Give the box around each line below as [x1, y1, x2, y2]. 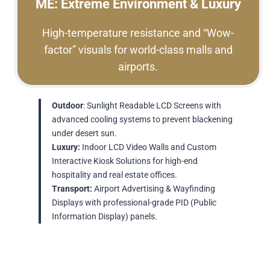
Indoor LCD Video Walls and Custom [80, 142, 216, 153]
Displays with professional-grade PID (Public [52, 198, 216, 209]
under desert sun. [52, 128, 117, 139]
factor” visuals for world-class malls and [43, 43, 233, 57]
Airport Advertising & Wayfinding [92, 184, 215, 195]
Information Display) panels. [52, 212, 157, 222]
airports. [118, 60, 159, 74]
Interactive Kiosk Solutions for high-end [52, 156, 198, 167]
